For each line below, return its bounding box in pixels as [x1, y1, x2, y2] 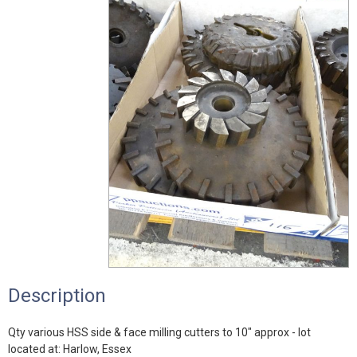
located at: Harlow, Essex [8, 343, 131, 355]
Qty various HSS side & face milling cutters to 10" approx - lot [8, 326, 311, 339]
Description [8, 284, 106, 307]
